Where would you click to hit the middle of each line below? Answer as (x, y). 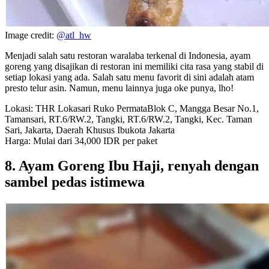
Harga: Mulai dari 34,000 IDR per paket (81, 141)
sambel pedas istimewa (75, 182)
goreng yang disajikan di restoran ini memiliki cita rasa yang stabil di (134, 66)
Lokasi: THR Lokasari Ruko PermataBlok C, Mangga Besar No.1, (132, 108)
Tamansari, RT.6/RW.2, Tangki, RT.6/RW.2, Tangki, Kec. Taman (128, 119)
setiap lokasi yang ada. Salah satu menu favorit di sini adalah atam (129, 77)
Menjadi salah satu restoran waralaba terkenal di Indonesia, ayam (128, 55)
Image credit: (31, 35)
